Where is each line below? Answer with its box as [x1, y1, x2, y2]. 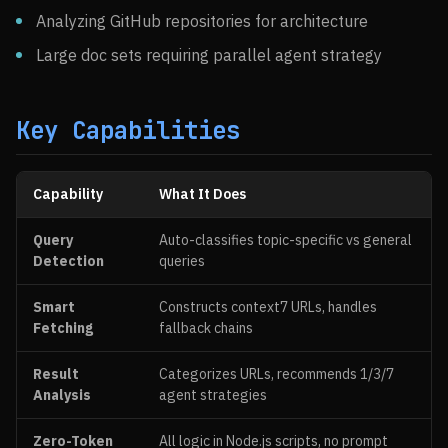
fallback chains [159, 319, 253, 337]
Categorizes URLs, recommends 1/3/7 [159, 365, 394, 383]
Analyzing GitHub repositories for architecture [36, 11, 368, 31]
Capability [33, 185, 103, 203]
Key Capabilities [16, 115, 240, 146]
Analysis [33, 386, 91, 404]
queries [159, 252, 205, 270]
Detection [33, 252, 104, 270]
